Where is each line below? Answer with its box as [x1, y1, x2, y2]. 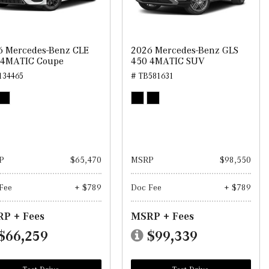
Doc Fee [130, 182, 162, 192]
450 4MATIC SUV [130, 55, 205, 67]
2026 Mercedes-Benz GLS [130, 44, 238, 56]
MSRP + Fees [130, 210, 194, 222]
